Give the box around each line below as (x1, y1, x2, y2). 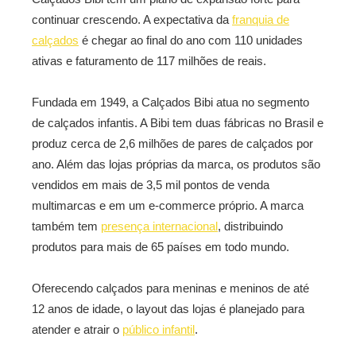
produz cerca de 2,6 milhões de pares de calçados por (32, 137, 313, 150)
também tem (32, 219, 101, 233)
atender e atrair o (32, 323, 122, 336)
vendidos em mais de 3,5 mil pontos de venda (32, 178, 269, 192)
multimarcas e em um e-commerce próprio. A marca (32, 199, 304, 212)
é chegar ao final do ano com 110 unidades (79, 33, 303, 47)
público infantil (122, 323, 195, 336)
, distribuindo (218, 219, 283, 233)
